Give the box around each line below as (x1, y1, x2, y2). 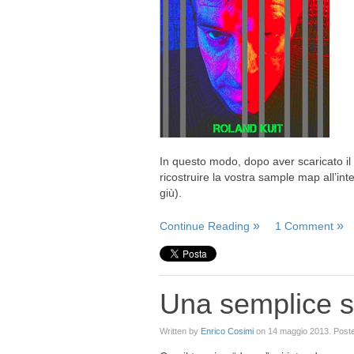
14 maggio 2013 (268, 326, 329, 336)
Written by (160, 326, 201, 336)
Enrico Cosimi (201, 326, 254, 336)
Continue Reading (160, 220, 250, 232)
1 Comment (275, 220, 333, 232)
